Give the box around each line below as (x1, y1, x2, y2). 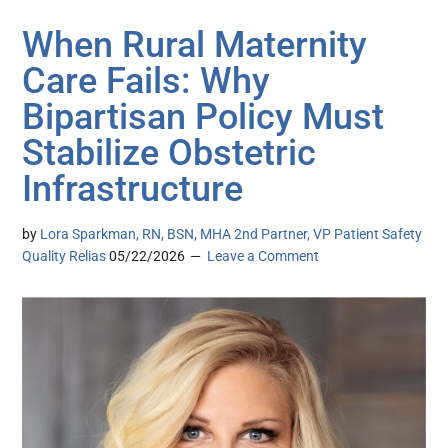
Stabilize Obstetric (22, 132, 317, 175)
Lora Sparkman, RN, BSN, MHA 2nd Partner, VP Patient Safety (40, 226, 423, 243)
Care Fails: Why (22, 60, 271, 103)
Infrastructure (22, 168, 244, 211)
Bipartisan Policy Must (22, 96, 385, 139)
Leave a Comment (207, 248, 320, 265)
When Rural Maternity (22, 24, 368, 67)
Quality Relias (22, 248, 107, 265)
